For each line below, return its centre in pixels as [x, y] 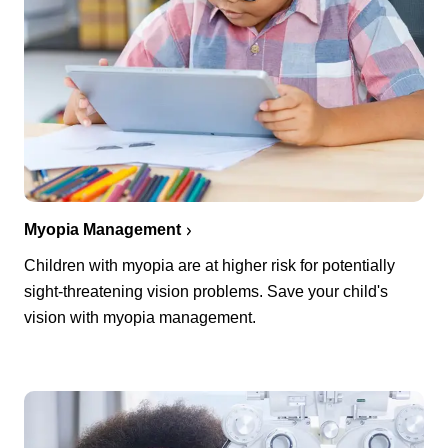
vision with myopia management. [140, 317]
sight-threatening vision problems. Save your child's [206, 291]
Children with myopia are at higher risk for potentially [209, 265]
